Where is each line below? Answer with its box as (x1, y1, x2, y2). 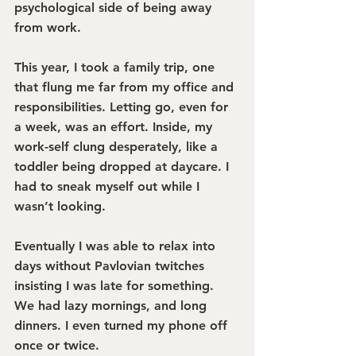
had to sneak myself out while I (14, 179, 203, 194)
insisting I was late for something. (14, 278, 218, 293)
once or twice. (14, 338, 99, 353)
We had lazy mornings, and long (14, 298, 211, 313)
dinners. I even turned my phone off (14, 318, 231, 333)
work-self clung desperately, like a (14, 139, 222, 154)
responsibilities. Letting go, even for (14, 99, 232, 114)
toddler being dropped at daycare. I (14, 159, 233, 174)
